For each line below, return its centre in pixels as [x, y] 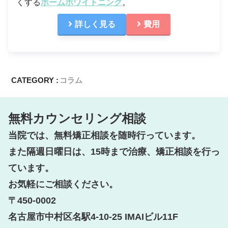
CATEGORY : [35, 80]
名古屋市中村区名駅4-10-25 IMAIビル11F [93, 217]
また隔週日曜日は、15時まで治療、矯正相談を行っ [114, 152]
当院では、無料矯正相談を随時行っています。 [104, 136]
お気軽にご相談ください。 [63, 184]
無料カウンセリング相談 [77, 119]
